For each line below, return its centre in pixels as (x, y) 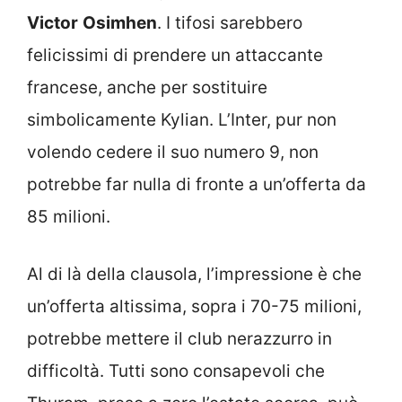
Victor (52, 22)
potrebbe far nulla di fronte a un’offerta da (197, 184)
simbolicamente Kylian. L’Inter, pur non (182, 119)
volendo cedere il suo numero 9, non (173, 152)
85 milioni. (69, 216)
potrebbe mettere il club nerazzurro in (179, 339)
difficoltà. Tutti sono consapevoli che (176, 371)
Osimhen (120, 22)
